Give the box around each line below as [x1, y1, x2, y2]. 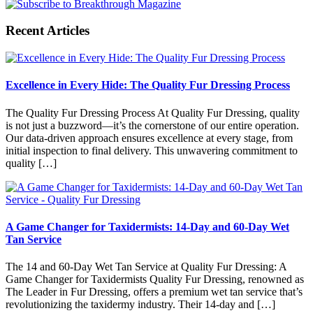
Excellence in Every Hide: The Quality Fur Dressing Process [6, 79, 290, 92]
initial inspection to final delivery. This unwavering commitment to [6, 144, 298, 156]
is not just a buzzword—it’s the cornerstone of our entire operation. [6, 119, 299, 131]
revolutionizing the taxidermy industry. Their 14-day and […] [6, 298, 275, 311]
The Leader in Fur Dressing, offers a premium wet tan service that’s [6, 286, 303, 298]
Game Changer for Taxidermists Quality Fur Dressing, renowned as [6, 273, 304, 286]
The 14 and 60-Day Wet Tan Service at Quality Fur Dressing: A [6, 261, 286, 273]
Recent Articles [6, 23, 89, 38]
